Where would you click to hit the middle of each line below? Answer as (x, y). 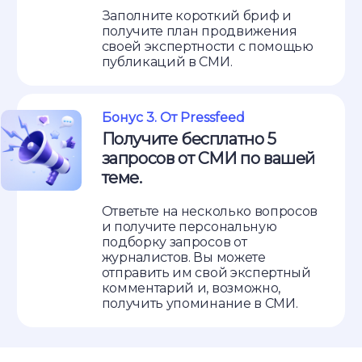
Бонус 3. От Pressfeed (173, 118)
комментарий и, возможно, (191, 288)
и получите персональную (189, 227)
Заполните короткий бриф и (196, 16)
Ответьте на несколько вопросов (210, 211)
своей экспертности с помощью (207, 46)
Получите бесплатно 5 (189, 139)
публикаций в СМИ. (167, 62)
